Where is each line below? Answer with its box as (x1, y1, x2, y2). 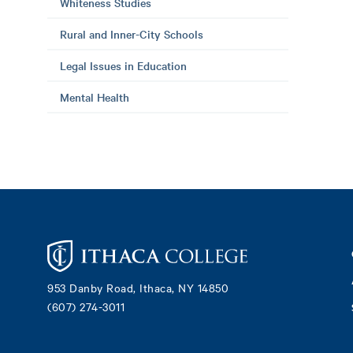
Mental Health (60, 89, 129, 105)
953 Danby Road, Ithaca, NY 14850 (47, 279, 229, 295)
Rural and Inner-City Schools (60, 26, 203, 42)
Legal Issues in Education (60, 58, 187, 73)
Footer (247, 243, 336, 281)
